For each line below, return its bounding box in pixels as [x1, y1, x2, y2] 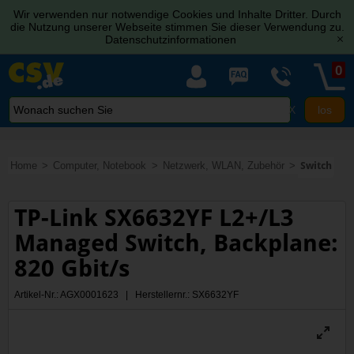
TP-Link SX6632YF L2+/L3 [14, 203, 295, 232]
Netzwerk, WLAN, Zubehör [162, 159, 284, 171]
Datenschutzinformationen [105, 33, 236, 46]
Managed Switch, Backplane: [14, 228, 339, 257]
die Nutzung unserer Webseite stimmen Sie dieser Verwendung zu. [9, 21, 345, 33]
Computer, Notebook [53, 159, 147, 171]
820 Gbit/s [14, 254, 130, 282]
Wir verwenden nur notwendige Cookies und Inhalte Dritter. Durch [13, 8, 341, 21]
